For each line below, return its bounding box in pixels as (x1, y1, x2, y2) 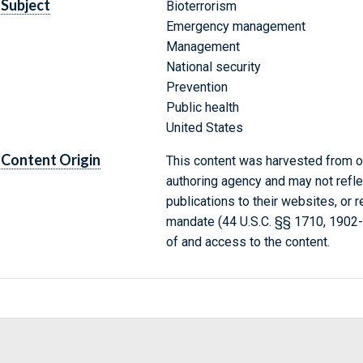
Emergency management (165, 19, 305, 35)
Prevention (165, 79, 228, 96)
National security (165, 59, 261, 75)
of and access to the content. (165, 234, 330, 250)
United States (165, 120, 243, 136)
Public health (165, 100, 239, 116)
